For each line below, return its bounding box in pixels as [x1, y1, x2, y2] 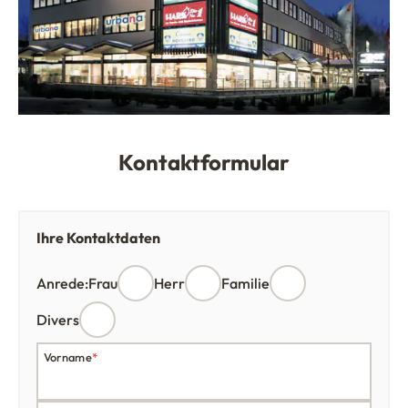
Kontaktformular [118, 148, 290, 177]
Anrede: [36, 274, 88, 293]
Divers [36, 311, 79, 330]
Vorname [44, 350, 92, 365]
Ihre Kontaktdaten [36, 229, 160, 248]
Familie [221, 274, 270, 293]
